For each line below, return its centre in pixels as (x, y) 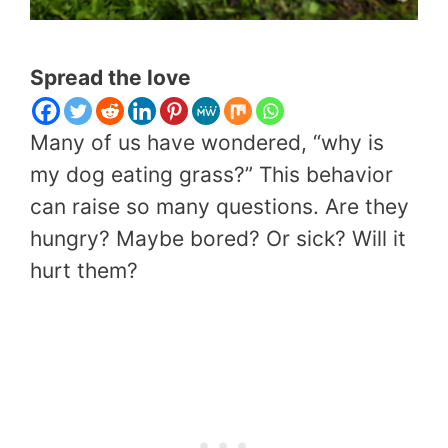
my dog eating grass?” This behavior (211, 175)
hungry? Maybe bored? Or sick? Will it (218, 239)
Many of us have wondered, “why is (207, 143)
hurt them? (84, 271)
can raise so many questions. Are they (219, 207)
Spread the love (110, 78)
